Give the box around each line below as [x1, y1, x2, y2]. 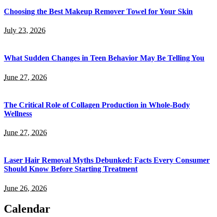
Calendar [4, 202, 50, 215]
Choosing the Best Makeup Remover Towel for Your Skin [4, 7, 193, 15]
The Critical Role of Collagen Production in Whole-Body [4, 100, 190, 109]
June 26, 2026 [4, 184, 47, 192]
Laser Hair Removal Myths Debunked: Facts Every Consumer [4, 156, 210, 165]
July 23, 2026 [4, 26, 46, 35]
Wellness [4, 109, 32, 118]
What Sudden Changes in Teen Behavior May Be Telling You [4, 54, 204, 62]
